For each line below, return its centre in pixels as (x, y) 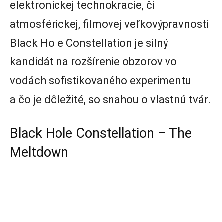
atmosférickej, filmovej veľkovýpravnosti (109, 24)
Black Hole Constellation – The (101, 134)
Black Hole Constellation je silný (89, 43)
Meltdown (39, 152)
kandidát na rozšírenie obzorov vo (93, 62)
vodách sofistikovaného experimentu (101, 81)
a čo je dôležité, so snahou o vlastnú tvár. (110, 100)
